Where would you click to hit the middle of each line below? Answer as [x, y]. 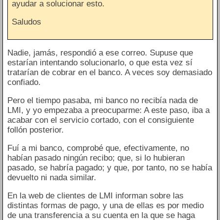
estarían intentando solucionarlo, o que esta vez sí [100, 63]
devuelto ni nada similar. [52, 178]
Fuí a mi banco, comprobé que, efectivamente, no [98, 148]
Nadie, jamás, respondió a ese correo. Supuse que [100, 53]
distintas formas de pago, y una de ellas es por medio [105, 206]
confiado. [24, 82]
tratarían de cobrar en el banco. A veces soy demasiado [110, 73]
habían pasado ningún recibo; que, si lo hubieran [96, 158]
